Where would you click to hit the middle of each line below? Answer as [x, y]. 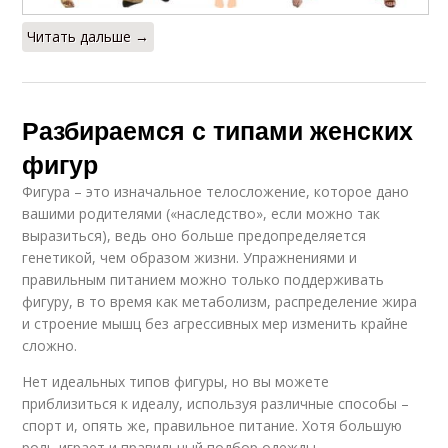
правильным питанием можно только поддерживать [203, 280]
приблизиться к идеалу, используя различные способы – [216, 404]
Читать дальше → [88, 37]
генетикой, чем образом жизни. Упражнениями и [190, 258]
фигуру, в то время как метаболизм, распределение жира [220, 302]
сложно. [50, 346]
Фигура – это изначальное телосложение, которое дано [216, 192]
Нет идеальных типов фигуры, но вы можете [176, 382]
